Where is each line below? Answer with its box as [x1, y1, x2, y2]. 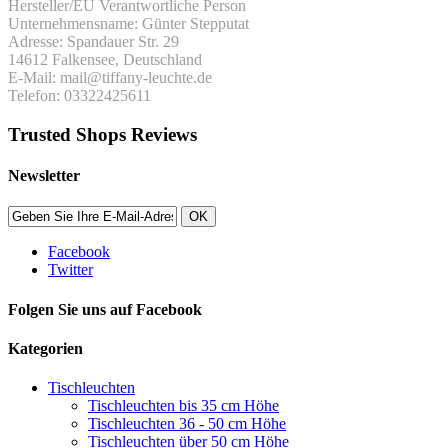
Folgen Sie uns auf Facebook [8, 300, 202, 318]
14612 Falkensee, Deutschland [8, 51, 202, 69]
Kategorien [8, 339, 83, 357]
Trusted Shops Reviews [8, 123, 197, 145]
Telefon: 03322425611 [8, 87, 151, 105]
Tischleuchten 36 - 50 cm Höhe [88, 415, 286, 433]
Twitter [48, 261, 93, 279]
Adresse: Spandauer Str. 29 [8, 33, 179, 51]
